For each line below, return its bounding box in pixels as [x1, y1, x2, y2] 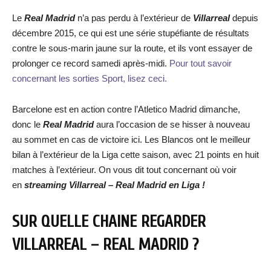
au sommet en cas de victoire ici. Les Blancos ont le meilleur [12, 134, 250, 145]
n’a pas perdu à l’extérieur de [75, 13, 193, 23]
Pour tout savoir [169, 58, 232, 68]
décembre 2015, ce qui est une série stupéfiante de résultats [12, 28, 249, 38]
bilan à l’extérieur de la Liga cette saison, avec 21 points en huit [12, 149, 259, 160]
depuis [232, 13, 258, 23]
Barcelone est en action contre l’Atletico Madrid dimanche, [12, 104, 240, 114]
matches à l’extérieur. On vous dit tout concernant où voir [12, 165, 237, 175]
